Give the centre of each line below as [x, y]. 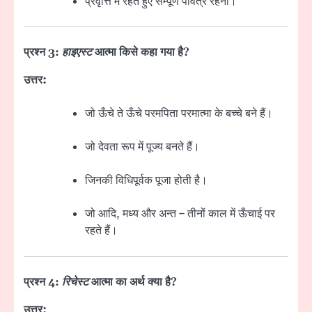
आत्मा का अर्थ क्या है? [133, 282]
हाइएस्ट [77, 52]
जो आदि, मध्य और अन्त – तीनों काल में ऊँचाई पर [180, 214]
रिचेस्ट [75, 282]
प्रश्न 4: [43, 282]
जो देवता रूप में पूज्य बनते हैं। [142, 147]
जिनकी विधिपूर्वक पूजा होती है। [146, 181]
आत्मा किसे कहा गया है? [141, 52]
